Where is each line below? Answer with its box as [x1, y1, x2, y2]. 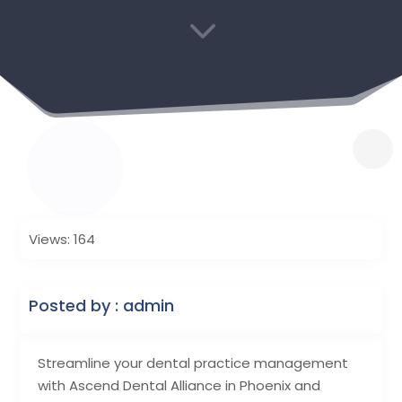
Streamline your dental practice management [38, 353, 349, 372]
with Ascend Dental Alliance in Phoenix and [38, 375, 321, 395]
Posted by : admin [29, 293, 175, 317]
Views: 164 [29, 229, 96, 249]
